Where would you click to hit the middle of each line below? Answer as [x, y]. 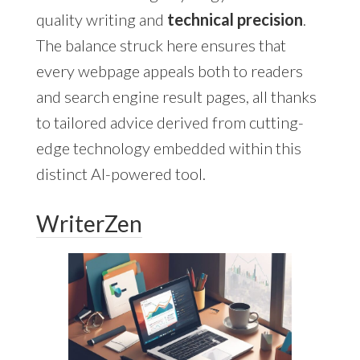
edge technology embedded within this [168, 148]
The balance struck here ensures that [161, 45]
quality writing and [101, 20]
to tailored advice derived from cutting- [170, 123]
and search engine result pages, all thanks [176, 97]
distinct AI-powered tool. [121, 174]
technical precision [235, 20]
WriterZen [89, 224]
